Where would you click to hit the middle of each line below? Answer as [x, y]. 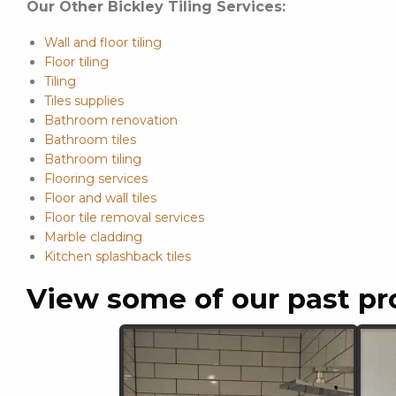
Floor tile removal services [124, 217]
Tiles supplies [84, 100]
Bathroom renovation [111, 120]
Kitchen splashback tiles [118, 256]
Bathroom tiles [90, 139]
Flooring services [96, 178]
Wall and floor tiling [103, 42]
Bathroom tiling [93, 159]
